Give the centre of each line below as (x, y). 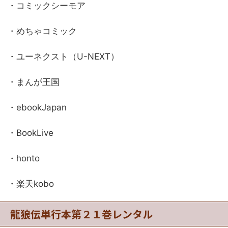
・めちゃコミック (42, 31)
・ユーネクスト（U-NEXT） (63, 57)
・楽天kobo (31, 184)
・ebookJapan (37, 108)
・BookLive (31, 133)
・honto (24, 159)
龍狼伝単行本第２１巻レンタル (81, 214)
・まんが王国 (34, 82)
